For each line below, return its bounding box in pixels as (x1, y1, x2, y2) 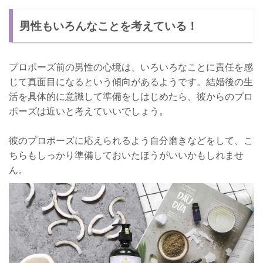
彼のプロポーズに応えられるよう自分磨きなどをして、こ (9, 133, 253, 147)
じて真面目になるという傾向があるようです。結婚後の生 (9, 75, 253, 88)
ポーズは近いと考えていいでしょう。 (9, 104, 168, 117)
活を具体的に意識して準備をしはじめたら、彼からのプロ (9, 89, 253, 103)
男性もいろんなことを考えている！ (19, 17, 198, 33)
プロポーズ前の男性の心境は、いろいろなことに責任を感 (9, 60, 253, 73)
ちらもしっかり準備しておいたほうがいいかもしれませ (9, 148, 244, 161)
